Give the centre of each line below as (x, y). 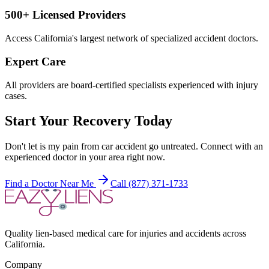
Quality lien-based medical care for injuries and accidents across (125, 234)
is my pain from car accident (93, 147)
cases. (16, 95)
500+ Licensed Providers (65, 15)
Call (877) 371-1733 (149, 184)
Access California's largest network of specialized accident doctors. (131, 38)
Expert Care (35, 61)
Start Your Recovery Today (89, 121)
